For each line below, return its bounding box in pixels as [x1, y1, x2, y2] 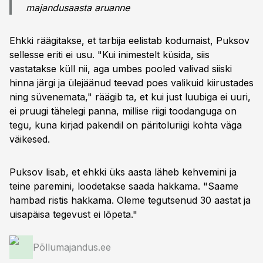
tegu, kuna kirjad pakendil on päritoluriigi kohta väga [9, 119, 242, 131]
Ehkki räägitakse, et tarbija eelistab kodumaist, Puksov [9, 35, 249, 46]
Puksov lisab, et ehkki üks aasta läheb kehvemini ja [9, 166, 237, 178]
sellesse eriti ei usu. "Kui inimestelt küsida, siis [9, 49, 210, 60]
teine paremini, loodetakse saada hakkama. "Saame [9, 180, 238, 192]
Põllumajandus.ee [33, 241, 111, 253]
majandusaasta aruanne [26, 2, 130, 14]
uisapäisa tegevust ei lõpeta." [9, 208, 137, 220]
